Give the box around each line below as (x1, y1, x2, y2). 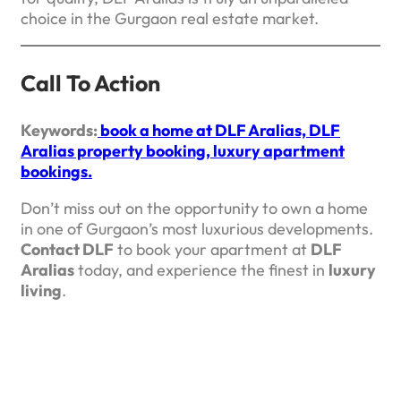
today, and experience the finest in (74, 259, 328, 280)
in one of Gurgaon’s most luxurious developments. (21, 218, 373, 239)
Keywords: (21, 119, 98, 141)
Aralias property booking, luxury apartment (21, 140, 345, 161)
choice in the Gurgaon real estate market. (21, 7, 319, 29)
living (21, 279, 62, 301)
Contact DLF (21, 238, 114, 260)
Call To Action (21, 68, 160, 98)
